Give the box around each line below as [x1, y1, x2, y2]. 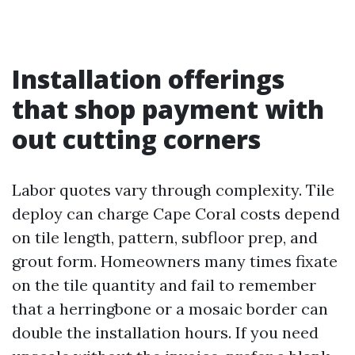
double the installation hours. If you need [12, 323, 319, 342]
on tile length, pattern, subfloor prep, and [12, 227, 318, 247]
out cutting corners [12, 122, 261, 156]
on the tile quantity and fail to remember [12, 275, 316, 295]
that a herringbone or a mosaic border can [12, 299, 328, 319]
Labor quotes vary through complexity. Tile [12, 180, 334, 200]
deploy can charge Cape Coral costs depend [12, 204, 340, 223]
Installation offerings [12, 62, 284, 96]
